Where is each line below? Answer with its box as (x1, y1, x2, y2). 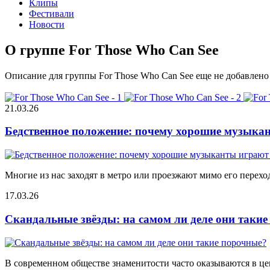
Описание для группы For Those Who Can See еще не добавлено (5, 70, 269, 81)
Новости (29, 19, 64, 30)
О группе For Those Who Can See (5, 42, 219, 58)
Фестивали (29, 8, 74, 19)
